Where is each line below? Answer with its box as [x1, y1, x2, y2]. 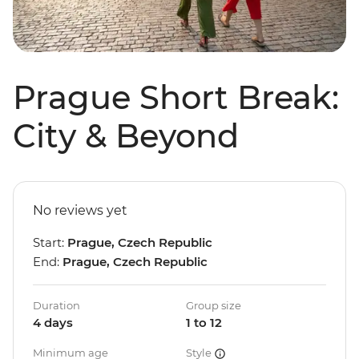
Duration [33, 299, 80, 313]
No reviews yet [33, 203, 127, 219]
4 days [33, 315, 73, 331]
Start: [33, 235, 67, 251]
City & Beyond [13, 116, 239, 156]
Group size [186, 299, 241, 313]
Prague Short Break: [13, 78, 339, 118]
